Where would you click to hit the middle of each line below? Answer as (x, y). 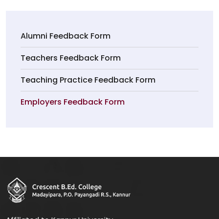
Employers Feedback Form (73, 102)
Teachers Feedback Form (71, 58)
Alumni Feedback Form (66, 36)
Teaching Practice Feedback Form (88, 80)
